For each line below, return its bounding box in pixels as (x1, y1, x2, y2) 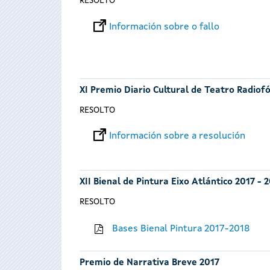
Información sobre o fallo (108, 22, 219, 32)
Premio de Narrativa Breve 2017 (80, 258, 219, 268)
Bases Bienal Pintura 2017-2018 (112, 224, 251, 234)
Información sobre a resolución (108, 131, 245, 142)
